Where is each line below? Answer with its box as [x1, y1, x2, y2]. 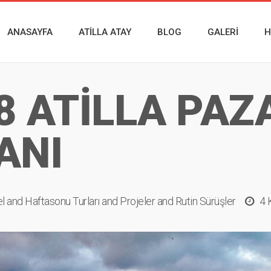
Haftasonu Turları [25, 195, 100, 207]
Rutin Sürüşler [175, 195, 236, 207]
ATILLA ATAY [79, 27, 131, 38]
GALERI [207, 27, 238, 38]
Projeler [120, 195, 155, 207]
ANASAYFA [7, 27, 53, 38]
